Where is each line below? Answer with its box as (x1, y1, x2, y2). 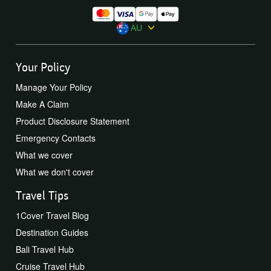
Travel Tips (16, 189, 68, 203)
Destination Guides (16, 226, 88, 239)
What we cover (16, 149, 73, 162)
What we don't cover (16, 166, 94, 178)
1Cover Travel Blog (16, 209, 89, 222)
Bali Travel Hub (16, 243, 74, 256)
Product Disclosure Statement (16, 115, 129, 128)
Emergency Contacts (16, 132, 96, 145)
